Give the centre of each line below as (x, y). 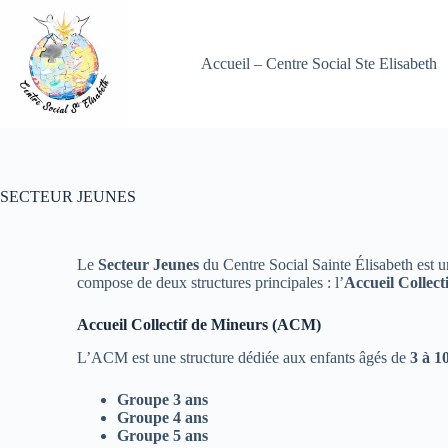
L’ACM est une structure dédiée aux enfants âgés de (244, 357)
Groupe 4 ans (163, 417)
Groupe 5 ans (163, 435)
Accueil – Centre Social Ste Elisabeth (318, 63)
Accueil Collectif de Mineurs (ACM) (199, 324)
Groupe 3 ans (163, 399)
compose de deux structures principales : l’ (211, 282)
